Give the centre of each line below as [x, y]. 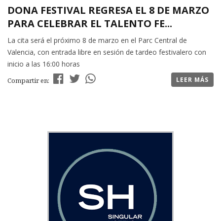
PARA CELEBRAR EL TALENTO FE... [90, 24]
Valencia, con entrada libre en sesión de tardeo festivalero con [107, 52]
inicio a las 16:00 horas [44, 64]
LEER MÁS [192, 80]
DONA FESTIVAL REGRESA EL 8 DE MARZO [108, 10]
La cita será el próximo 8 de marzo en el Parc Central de [97, 40]
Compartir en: [29, 81]
